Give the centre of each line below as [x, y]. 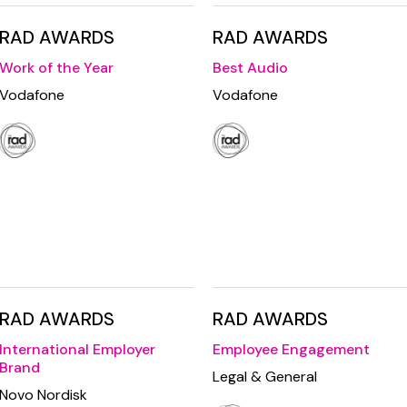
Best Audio [250, 68]
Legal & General [265, 377]
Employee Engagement [291, 350]
